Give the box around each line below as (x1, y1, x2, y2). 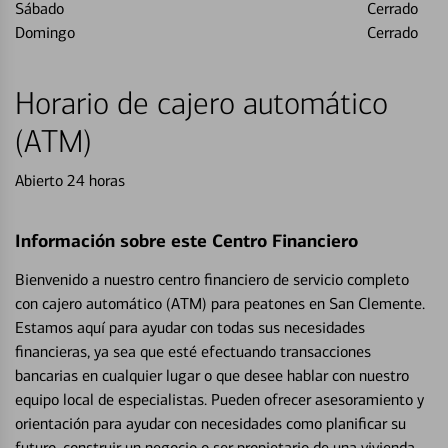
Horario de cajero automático (15, 85, 388, 123)
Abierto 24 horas (15, 171, 125, 190)
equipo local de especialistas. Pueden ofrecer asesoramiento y (15, 390, 424, 409)
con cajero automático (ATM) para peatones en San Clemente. (15, 294, 425, 313)
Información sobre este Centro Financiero (15, 230, 358, 252)
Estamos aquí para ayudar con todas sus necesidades (15, 318, 365, 337)
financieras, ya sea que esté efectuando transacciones (15, 342, 371, 361)
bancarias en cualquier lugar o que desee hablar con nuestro (15, 366, 409, 385)
